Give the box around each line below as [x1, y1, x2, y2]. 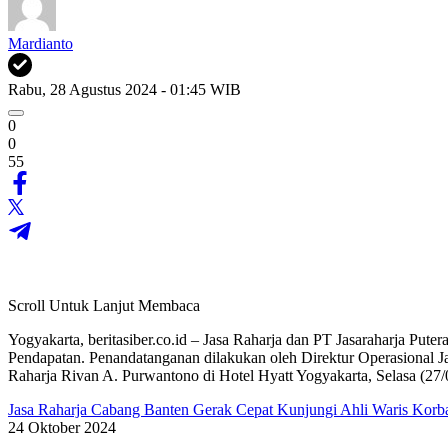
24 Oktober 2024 [8, 418, 116, 436]
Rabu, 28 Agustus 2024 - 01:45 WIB [8, 80, 241, 98]
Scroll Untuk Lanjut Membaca [8, 296, 200, 314]
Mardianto [8, 34, 73, 52]
